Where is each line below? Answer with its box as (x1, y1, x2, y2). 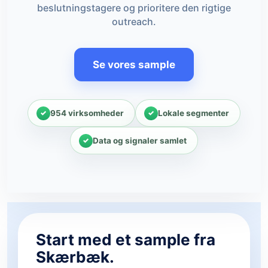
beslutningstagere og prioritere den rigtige (37, 2, 231, 14)
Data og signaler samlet (93, 135, 187, 145)
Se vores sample (93, 59, 175, 71)
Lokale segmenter (158, 108, 229, 118)
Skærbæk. (36, 248, 114, 266)
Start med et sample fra (36, 230, 215, 249)
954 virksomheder (50, 108, 124, 118)
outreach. (112, 16, 156, 28)
